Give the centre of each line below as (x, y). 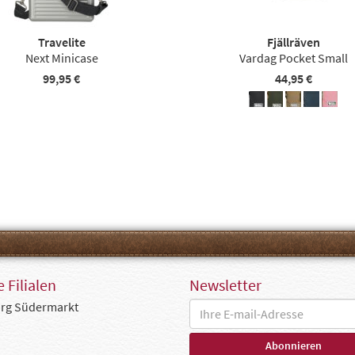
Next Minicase (61, 58)
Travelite (61, 42)
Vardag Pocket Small (293, 58)
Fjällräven (293, 42)
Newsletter (225, 285)
